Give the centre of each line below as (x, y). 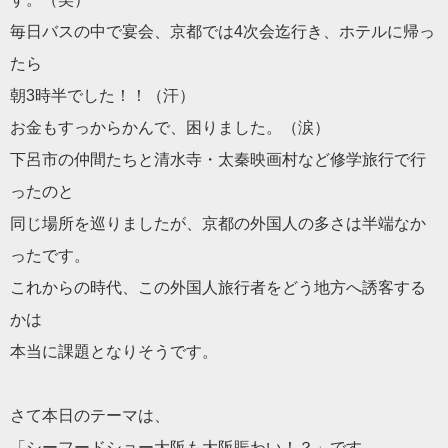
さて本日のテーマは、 (90, 415)
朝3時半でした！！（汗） (102, 95)
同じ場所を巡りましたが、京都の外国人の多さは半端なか (218, 223)
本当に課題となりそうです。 (114, 351)
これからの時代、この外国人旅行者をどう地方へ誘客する (218, 287)
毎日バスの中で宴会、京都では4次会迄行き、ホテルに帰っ (222, 31)
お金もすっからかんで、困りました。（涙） (170, 127)
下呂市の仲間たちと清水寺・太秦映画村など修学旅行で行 (218, 159)
